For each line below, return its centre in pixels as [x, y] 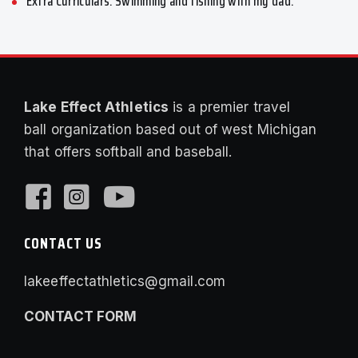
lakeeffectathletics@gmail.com [125, 282]
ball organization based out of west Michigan [171, 130]
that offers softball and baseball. [128, 152]
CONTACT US [64, 243]
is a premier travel [230, 107]
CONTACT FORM [81, 317]
